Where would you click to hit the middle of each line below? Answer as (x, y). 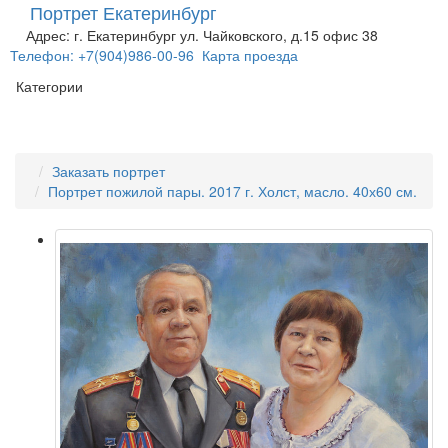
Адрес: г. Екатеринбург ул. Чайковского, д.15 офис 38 (202, 35)
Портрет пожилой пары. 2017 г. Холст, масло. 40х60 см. (232, 191)
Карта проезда (250, 55)
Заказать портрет (108, 171)
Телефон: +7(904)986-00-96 (102, 55)
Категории (49, 86)
